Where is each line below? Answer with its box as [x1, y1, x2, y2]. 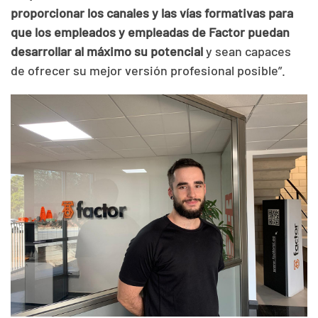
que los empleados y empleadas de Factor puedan [11, 23, 290, 40]
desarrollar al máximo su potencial [11, 43, 203, 59]
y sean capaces [203, 43, 291, 59]
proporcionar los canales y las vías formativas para [11, 4, 293, 21]
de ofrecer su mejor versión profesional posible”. [11, 62, 285, 78]
